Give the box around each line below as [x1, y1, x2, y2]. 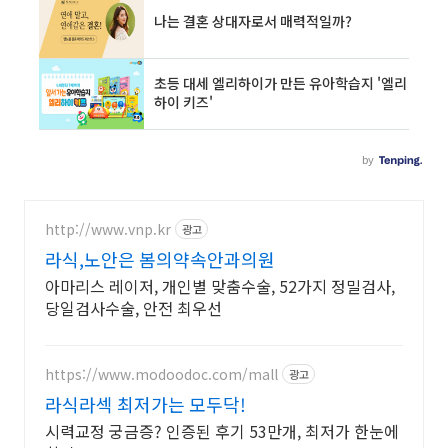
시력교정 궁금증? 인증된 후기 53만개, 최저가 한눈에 [45, 419, 399, 443]
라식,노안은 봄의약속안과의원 [45, 246, 275, 272]
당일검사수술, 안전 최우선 [45, 296, 222, 320]
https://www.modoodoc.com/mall [45, 363, 278, 384]
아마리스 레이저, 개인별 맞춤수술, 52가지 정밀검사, [45, 274, 395, 298]
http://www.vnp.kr [45, 218, 171, 239]
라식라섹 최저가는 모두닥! [45, 391, 246, 417]
